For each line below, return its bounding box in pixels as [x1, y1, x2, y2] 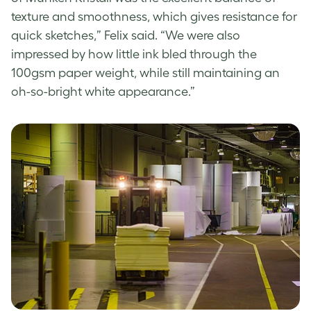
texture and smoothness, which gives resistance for [11, 10, 297, 24]
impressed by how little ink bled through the [11, 47, 257, 62]
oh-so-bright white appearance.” [11, 85, 195, 99]
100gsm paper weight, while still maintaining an [11, 66, 280, 81]
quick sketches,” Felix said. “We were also [11, 28, 240, 43]
